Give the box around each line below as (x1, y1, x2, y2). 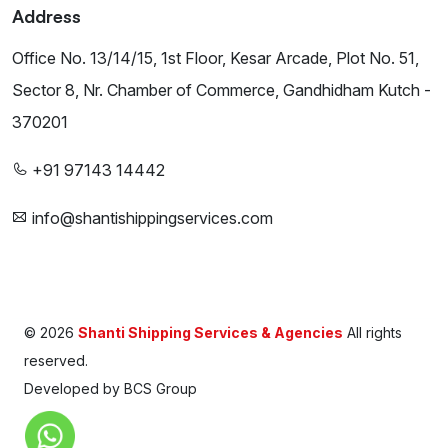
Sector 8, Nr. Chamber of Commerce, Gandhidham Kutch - (12, 80, 431, 100)
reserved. (24, 352, 88, 369)
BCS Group (124, 380, 197, 397)
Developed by (24, 380, 124, 397)
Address (12, 5, 81, 27)
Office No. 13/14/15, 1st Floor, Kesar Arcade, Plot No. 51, (12, 48, 419, 68)
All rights (343, 324, 402, 341)
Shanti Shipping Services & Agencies (78, 324, 343, 341)
